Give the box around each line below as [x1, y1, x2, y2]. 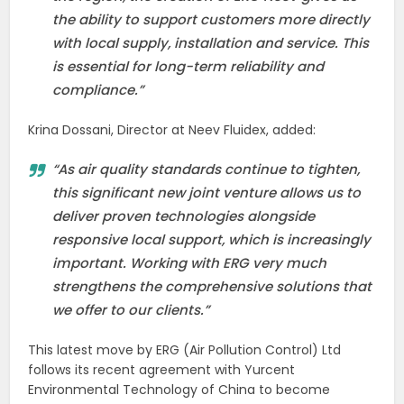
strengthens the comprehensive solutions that [52, 277, 372, 297]
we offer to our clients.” [52, 300, 210, 320]
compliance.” [52, 80, 144, 100]
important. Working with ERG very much [52, 253, 327, 273]
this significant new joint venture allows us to [52, 183, 362, 203]
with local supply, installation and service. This [52, 33, 370, 53]
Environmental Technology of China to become [28, 381, 331, 399]
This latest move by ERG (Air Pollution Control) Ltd [28, 341, 342, 360]
